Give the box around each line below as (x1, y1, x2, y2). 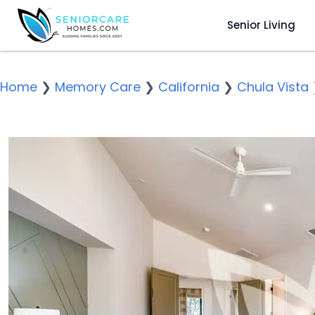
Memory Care (55, 78, 141, 96)
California (158, 78, 219, 96)
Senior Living (226, 17, 295, 32)
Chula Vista (237, 78, 309, 96)
